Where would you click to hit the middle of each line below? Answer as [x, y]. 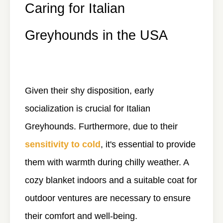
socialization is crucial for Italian [88, 109]
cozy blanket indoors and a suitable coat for [111, 180]
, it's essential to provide [148, 145]
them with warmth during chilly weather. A [107, 163]
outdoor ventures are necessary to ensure [108, 198]
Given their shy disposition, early [89, 91]
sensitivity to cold [63, 145]
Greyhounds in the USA [96, 35]
